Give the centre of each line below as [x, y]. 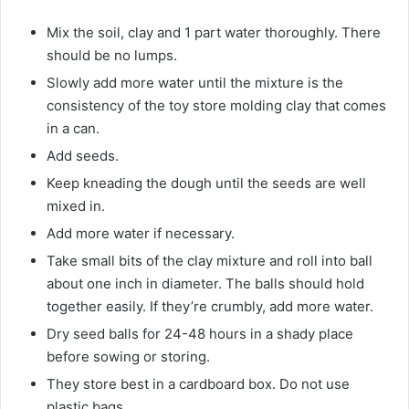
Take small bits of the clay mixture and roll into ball [210, 261]
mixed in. [76, 206]
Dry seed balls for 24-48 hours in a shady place [200, 334]
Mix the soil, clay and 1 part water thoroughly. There [214, 33]
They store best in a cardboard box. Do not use [198, 384]
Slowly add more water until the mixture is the [195, 83]
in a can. [73, 129]
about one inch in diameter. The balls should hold [205, 284]
